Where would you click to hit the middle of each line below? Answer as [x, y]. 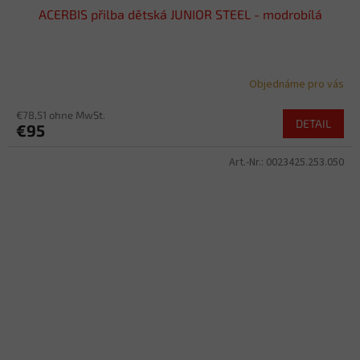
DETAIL [313, 123]
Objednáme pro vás [297, 85]
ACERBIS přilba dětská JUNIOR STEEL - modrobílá [180, 14]
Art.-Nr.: [247, 162]
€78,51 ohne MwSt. [61, 115]
